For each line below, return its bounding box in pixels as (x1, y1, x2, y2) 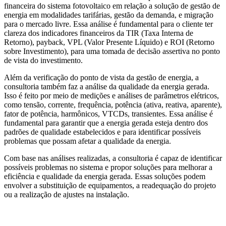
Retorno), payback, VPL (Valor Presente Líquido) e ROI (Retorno (4, 37, 214, 46)
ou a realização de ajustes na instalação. (4, 190, 129, 199)
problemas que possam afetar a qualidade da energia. (4, 136, 171, 145)
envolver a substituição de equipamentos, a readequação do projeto (4, 181, 216, 190)
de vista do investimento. (4, 55, 83, 65)
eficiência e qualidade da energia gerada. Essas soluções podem (4, 172, 205, 181)
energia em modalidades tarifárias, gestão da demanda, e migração (4, 10, 213, 19)
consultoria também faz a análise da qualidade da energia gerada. (4, 82, 209, 91)
